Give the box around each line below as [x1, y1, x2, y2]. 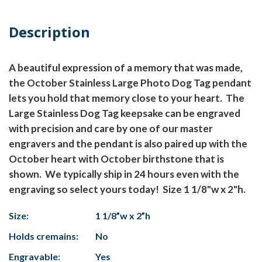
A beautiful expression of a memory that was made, [9, 61, 243, 74]
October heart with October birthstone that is [9, 153, 224, 166]
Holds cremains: [9, 230, 78, 242]
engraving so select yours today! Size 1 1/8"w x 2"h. [9, 183, 246, 196]
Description [9, 22, 90, 42]
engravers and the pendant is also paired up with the [9, 137, 247, 150]
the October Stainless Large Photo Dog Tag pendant [9, 77, 251, 89]
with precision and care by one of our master [9, 122, 213, 135]
